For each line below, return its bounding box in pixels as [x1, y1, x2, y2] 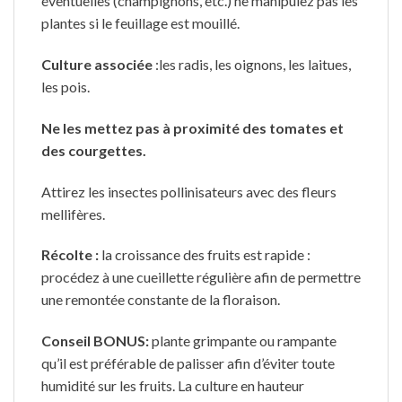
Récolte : [41, 246, 99, 264]
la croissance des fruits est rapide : [99, 246, 310, 264]
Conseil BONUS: [41, 332, 152, 350]
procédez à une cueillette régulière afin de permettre [41, 268, 361, 286]
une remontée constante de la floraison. [41, 291, 280, 309]
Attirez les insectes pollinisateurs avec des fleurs [41, 182, 336, 200]
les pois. [41, 77, 90, 95]
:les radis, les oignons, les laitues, [153, 55, 351, 73]
